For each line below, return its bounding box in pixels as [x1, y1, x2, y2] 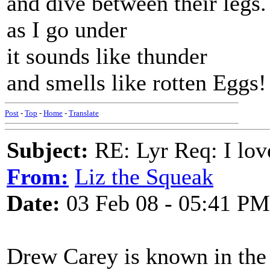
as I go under [7, 17, 127, 42]
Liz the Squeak [75, 164, 213, 189]
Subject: [7, 137, 89, 163]
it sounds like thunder [7, 43, 207, 69]
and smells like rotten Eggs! [7, 70, 266, 95]
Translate [69, 108, 99, 118]
